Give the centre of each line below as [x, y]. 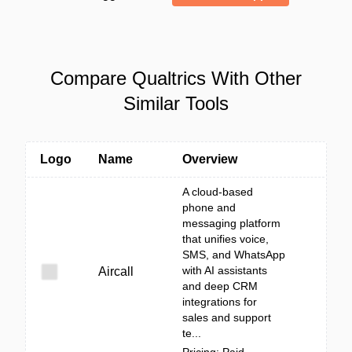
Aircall [116, 271]
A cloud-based [218, 192]
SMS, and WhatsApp [234, 255]
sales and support [227, 317]
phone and [209, 207]
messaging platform [231, 223]
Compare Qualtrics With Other [176, 78]
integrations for [220, 302]
